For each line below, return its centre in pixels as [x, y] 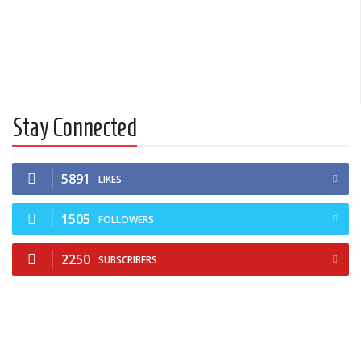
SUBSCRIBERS [128, 259]
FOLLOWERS [126, 219]
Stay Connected [75, 127]
